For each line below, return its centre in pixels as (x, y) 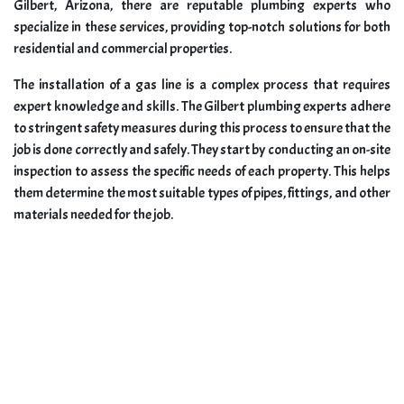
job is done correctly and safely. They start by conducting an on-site (202, 150)
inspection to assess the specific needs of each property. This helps (202, 172)
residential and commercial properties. (123, 49)
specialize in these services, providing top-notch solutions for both (202, 28)
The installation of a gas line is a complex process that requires (202, 85)
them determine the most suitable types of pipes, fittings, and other (202, 193)
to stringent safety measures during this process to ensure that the (202, 129)
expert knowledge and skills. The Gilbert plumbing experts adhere (202, 107)
